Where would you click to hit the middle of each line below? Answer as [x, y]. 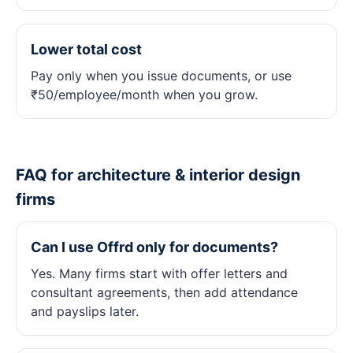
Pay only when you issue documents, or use [161, 76]
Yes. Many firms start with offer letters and [159, 273]
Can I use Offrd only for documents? [154, 247]
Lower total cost [86, 49]
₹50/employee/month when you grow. [144, 95]
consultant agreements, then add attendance [164, 292]
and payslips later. [85, 311]
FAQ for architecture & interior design [158, 175]
